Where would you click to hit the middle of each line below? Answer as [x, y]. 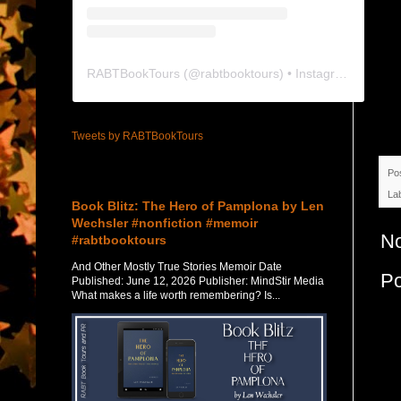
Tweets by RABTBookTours [137, 136]
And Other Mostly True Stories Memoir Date [177, 266]
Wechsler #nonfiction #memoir [165, 222]
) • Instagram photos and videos [307, 73]
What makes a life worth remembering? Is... [176, 295]
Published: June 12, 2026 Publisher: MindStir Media [198, 281]
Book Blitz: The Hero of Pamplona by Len [198, 205]
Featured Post [105, 175]
